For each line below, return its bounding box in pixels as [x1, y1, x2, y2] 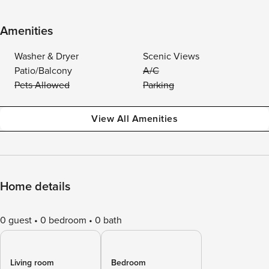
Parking [143, 79, 174, 91]
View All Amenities [91, 113, 178, 125]
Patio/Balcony [14, 65, 72, 77]
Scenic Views [143, 50, 199, 62]
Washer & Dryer [14, 50, 79, 62]
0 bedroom [40, 214, 86, 226]
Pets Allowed [14, 79, 70, 91]
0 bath [95, 214, 122, 226]
